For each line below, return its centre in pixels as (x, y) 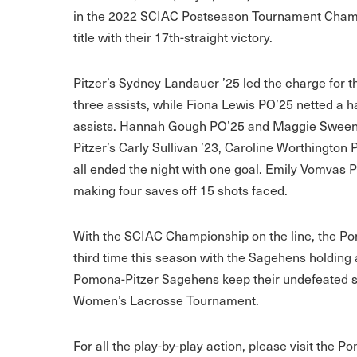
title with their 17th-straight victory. (173, 37)
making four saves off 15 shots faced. (180, 190)
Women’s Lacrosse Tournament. (166, 300)
